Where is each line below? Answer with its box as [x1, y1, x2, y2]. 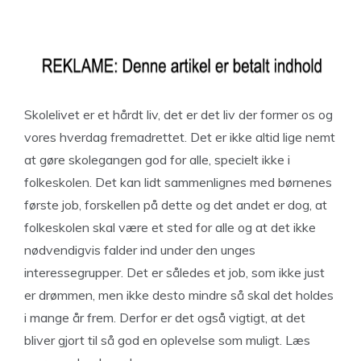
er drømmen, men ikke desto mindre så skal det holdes [24, 287, 334, 303]
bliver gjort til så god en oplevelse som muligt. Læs [24, 332, 310, 348]
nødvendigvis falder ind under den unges [24, 242, 255, 258]
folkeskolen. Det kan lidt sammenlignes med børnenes [24, 174, 332, 190]
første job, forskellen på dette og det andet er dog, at [24, 197, 327, 213]
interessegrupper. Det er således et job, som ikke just [24, 264, 325, 280]
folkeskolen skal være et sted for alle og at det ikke [24, 219, 316, 235]
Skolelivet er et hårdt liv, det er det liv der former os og [24, 106, 333, 122]
